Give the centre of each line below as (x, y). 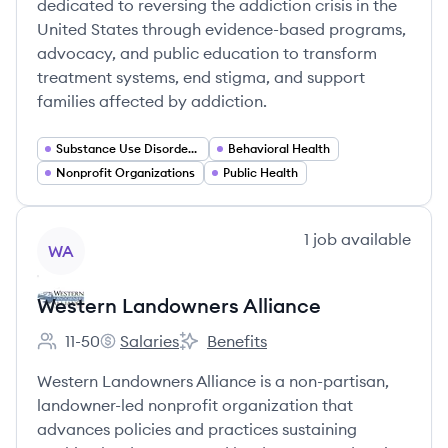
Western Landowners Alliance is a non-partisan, (213, 381)
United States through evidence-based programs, (221, 29)
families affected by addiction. (152, 101)
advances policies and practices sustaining (197, 429)
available (374, 239)
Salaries (149, 341)
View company (91, 238)
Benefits (237, 341)
